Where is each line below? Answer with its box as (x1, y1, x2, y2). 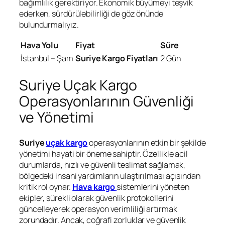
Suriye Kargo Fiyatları (75, 52, 158, 64)
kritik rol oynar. (19, 181, 73, 193)
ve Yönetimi (19, 107, 94, 127)
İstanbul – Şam (21, 52, 73, 64)
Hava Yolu (21, 39, 59, 51)
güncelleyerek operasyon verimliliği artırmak (19, 203, 177, 215)
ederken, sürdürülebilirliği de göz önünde (19, 8, 163, 19)
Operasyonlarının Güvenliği (19, 91, 194, 111)
